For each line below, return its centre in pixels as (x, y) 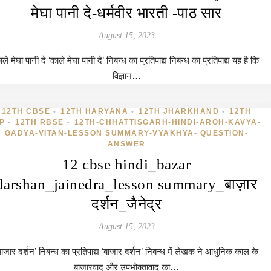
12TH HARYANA (95, 111)
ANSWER (126, 144)
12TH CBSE (26, 111)
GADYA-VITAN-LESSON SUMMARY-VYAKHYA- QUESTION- (126, 133)
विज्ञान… (126, 76)
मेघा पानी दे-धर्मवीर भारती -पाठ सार (126, 13)
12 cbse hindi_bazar (126, 164)
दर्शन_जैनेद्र (126, 204)
